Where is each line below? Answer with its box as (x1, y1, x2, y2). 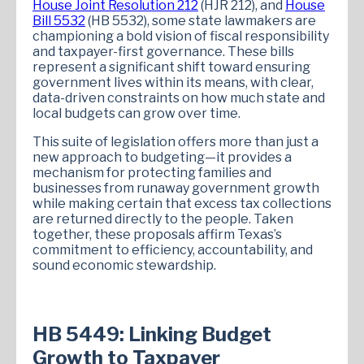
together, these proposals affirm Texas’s (32, 226, 282, 242)
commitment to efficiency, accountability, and (32, 241, 313, 258)
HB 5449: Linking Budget (32, 322, 271, 346)
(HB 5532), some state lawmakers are (85, 12, 316, 28)
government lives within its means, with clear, (32, 74, 314, 90)
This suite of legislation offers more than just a (32, 133, 318, 149)
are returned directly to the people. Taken (32, 210, 293, 227)
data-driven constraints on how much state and (32, 89, 325, 106)
